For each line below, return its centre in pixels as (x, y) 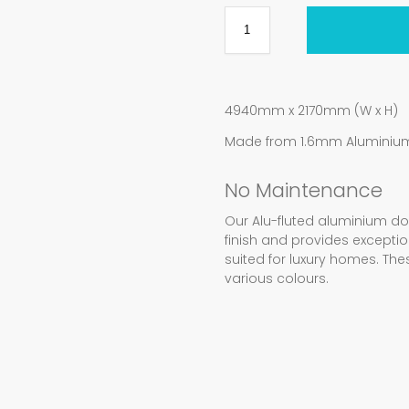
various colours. (276, 279)
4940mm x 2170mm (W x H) (311, 110)
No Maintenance (303, 190)
